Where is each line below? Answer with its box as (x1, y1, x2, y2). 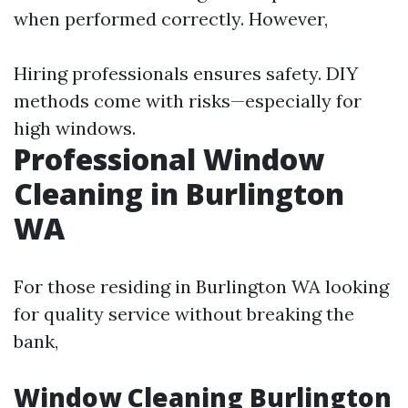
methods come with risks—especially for (14, 89, 362, 112)
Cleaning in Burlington (14, 174, 344, 213)
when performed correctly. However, (14, 7, 328, 30)
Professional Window (14, 139, 324, 178)
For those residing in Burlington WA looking (14, 275, 389, 298)
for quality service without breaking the (14, 302, 354, 325)
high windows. (14, 117, 136, 139)
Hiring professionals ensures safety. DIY (14, 62, 358, 85)
